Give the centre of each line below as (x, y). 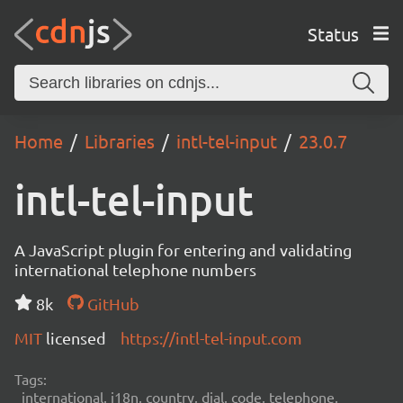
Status (333, 33)
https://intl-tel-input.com (211, 338)
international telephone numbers (135, 269)
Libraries (120, 141)
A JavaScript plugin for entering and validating (183, 250)
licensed (76, 338)
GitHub (111, 304)
